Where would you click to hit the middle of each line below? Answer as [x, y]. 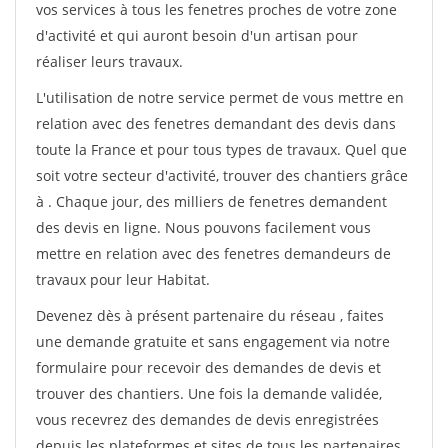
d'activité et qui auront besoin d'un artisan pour [197, 35]
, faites [362, 315]
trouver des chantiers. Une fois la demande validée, [209, 393]
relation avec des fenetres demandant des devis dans [216, 123]
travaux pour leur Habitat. [123, 279]
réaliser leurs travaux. [109, 61]
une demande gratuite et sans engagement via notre [213, 341]
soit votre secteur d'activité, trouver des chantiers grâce [222, 175]
